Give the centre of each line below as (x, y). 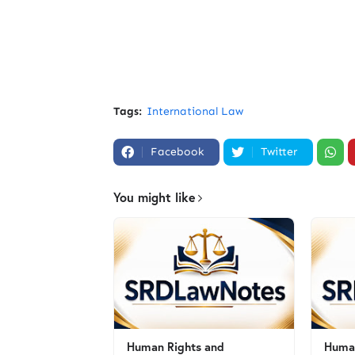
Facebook (177, 152)
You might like (155, 197)
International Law (195, 111)
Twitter (279, 152)
